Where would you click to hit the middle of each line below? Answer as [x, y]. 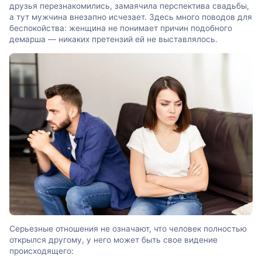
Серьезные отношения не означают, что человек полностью [128, 228]
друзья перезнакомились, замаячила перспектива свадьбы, [129, 6]
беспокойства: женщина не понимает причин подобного [121, 28]
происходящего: [42, 251]
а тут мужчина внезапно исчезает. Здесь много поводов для [131, 17]
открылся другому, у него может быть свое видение [113, 239]
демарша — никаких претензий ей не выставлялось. [113, 39]
